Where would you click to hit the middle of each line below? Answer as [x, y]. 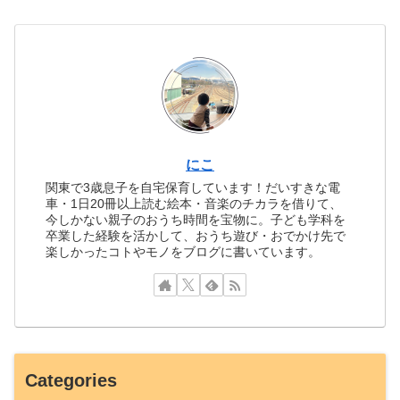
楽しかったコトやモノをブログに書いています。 [183, 252]
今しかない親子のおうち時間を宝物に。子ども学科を [196, 220]
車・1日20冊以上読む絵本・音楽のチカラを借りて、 [194, 204]
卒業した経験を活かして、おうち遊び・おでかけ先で [196, 236]
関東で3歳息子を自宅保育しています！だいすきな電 [193, 188]
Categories [71, 380]
